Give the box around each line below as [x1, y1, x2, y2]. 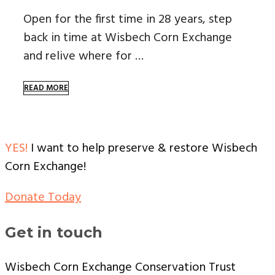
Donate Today [5, 188, 81, 207]
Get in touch [5, 223, 103, 241]
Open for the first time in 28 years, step [23, 10, 232, 29]
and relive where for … [23, 47, 144, 66]
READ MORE [24, 82, 68, 95]
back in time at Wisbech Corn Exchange [23, 28, 232, 48]
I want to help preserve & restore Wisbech [28, 139, 257, 158]
